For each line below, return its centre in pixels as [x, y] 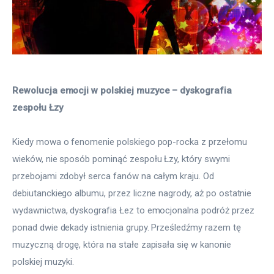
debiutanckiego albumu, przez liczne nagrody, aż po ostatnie [133, 194]
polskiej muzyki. [43, 262]
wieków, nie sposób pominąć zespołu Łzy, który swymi [122, 159]
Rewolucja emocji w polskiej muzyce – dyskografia [123, 91]
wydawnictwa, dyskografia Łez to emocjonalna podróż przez [135, 211]
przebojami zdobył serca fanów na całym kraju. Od [114, 176]
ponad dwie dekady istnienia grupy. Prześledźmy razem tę [128, 228]
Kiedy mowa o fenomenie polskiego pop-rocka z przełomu [131, 142]
